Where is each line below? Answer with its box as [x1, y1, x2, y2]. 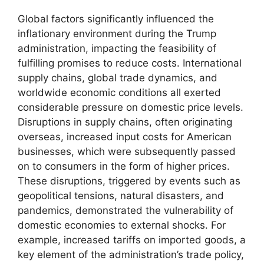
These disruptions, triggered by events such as [18, 174, 240, 187]
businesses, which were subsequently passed [18, 145, 236, 157]
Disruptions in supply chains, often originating [18, 115, 232, 128]
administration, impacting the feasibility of [18, 42, 216, 54]
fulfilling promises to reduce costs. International [18, 57, 242, 69]
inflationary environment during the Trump [18, 27, 216, 39]
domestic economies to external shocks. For [18, 219, 226, 231]
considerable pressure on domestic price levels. [18, 101, 243, 113]
